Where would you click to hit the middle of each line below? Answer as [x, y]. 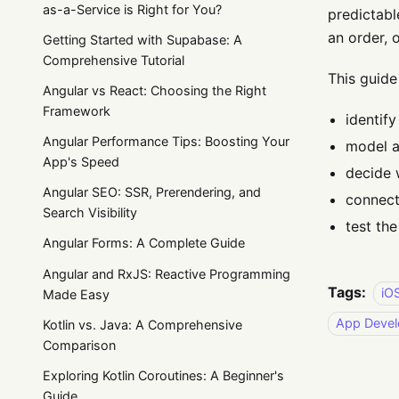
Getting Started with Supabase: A [142, 39]
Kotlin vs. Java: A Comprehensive [142, 324]
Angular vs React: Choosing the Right [155, 90]
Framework [77, 110]
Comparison [79, 345]
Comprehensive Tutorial [114, 60]
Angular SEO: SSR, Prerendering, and [152, 192]
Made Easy [76, 294]
